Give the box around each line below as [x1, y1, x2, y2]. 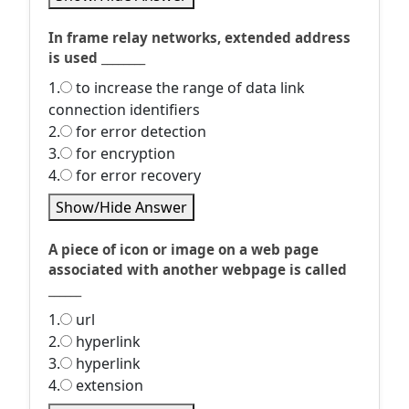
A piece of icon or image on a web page [48, 240, 319, 258]
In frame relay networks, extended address [48, 28, 351, 47]
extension [72, 375, 143, 395]
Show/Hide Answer [56, 197, 187, 217]
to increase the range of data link [72, 78, 305, 98]
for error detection [72, 121, 206, 142]
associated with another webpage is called [48, 260, 347, 278]
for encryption [72, 143, 175, 163]
